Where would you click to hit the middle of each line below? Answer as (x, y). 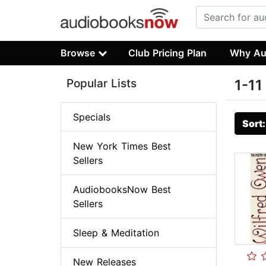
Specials (92, 117)
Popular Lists (102, 84)
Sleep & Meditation (116, 233)
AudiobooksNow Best (122, 190)
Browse (78, 53)
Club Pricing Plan (168, 53)
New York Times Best (122, 146)
